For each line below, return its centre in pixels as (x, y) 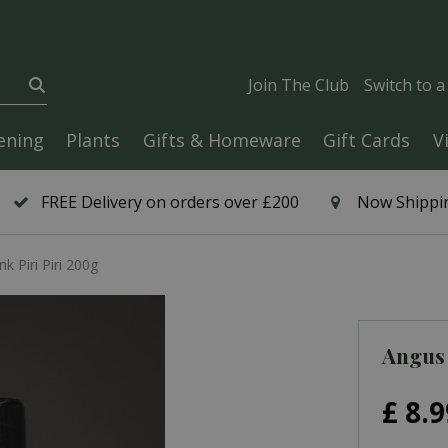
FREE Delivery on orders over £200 (170, 202)
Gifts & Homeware (221, 140)
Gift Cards (366, 140)
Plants (93, 140)
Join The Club (298, 85)
